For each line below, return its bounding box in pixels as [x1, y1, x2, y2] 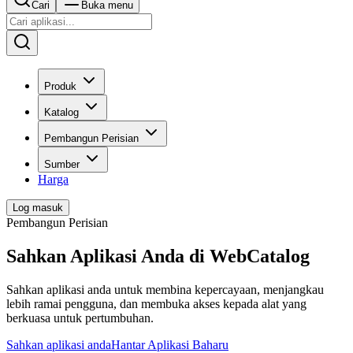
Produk [44, 80, 76, 92]
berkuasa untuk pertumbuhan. [6, 310, 154, 325]
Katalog [44, 106, 79, 118]
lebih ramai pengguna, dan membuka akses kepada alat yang [6, 296, 307, 310]
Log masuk [13, 202, 63, 214]
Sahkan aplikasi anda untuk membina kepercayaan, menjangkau [6, 282, 324, 296]
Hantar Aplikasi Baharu [111, 337, 229, 351]
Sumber [44, 158, 80, 170]
